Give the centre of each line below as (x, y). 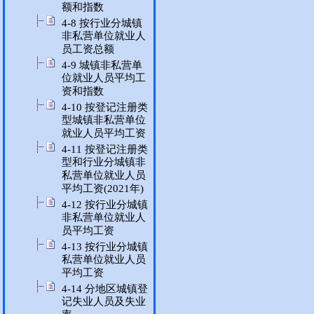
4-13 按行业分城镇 (105, 247)
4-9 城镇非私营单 (102, 65)
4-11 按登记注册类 (105, 149)
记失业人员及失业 (104, 302)
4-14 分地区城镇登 (105, 289)
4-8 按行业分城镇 (102, 23)
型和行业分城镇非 (104, 162)
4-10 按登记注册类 (105, 107)
